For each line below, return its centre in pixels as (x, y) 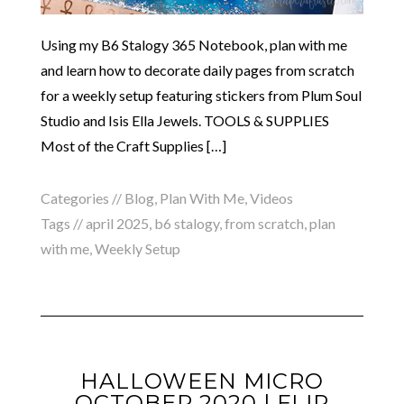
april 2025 (117, 223)
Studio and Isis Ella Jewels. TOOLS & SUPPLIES (184, 120)
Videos (271, 197)
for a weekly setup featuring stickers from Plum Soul (201, 95)
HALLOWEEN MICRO (202, 381)
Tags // (63, 223)
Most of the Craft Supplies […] (133, 145)
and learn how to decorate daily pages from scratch (197, 69)
